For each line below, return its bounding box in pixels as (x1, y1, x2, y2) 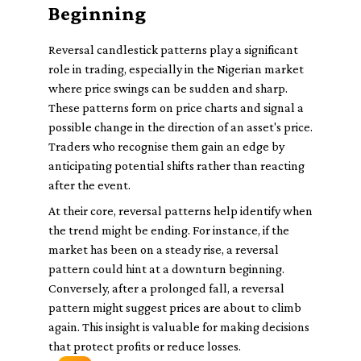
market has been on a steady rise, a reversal (48, 243, 279, 256)
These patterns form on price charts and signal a (48, 101, 304, 114)
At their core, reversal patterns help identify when (48, 204, 313, 218)
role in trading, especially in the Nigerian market (48, 62, 304, 76)
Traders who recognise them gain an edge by (48, 139, 284, 153)
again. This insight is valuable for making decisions (48, 320, 309, 334)
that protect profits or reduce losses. (48, 339, 241, 353)
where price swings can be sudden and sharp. (48, 81, 288, 95)
